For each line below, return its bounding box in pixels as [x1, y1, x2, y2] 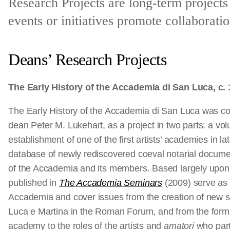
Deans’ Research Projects [8, 50, 166, 69]
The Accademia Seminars [59, 178, 162, 188]
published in [8, 178, 59, 188]
